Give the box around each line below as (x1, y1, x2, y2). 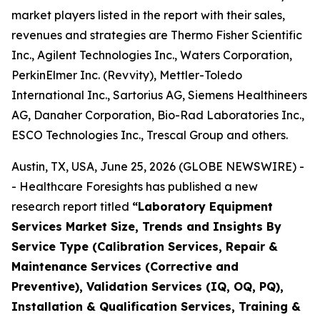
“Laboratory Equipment (132, 199, 273, 214)
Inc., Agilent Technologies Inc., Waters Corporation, (11, 48, 292, 62)
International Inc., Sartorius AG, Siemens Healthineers (11, 88, 307, 102)
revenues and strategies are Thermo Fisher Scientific (11, 28, 302, 42)
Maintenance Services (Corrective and (11, 259, 239, 274)
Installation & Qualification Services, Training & (11, 299, 301, 314)
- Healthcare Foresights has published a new (11, 179, 258, 194)
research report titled (11, 199, 132, 214)
